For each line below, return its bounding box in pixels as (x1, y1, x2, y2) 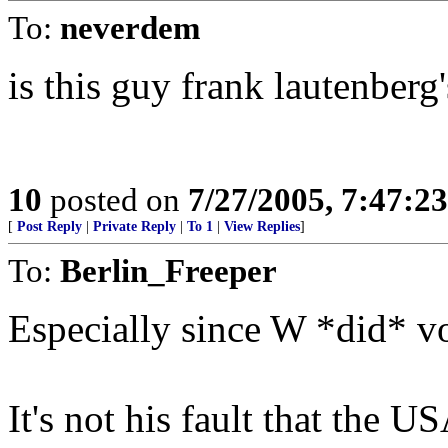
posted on (42, 181, 188, 218)
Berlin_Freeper (60, 252, 277, 289)
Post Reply (17, 219, 82, 234)
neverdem (60, 9, 200, 46)
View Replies (224, 219, 300, 234)
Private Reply (93, 219, 176, 234)
